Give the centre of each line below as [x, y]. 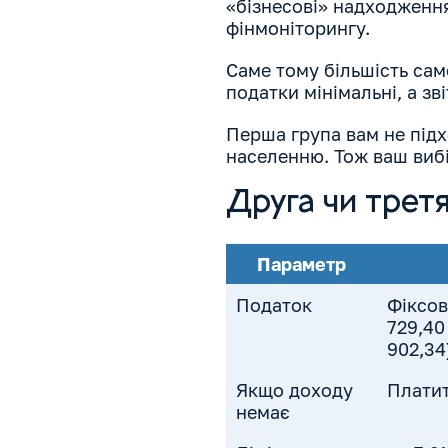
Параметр [302, 264]
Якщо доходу [294, 390]
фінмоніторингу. [297, 28]
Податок [273, 305]
